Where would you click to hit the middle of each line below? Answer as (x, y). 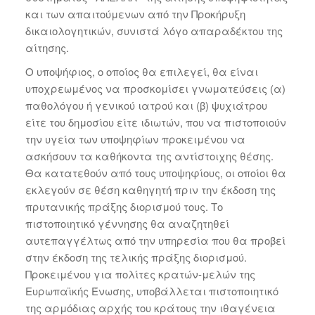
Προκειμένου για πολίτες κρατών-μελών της (140, 274)
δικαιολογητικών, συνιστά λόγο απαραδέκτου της (154, 31)
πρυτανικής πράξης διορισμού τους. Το (124, 206)
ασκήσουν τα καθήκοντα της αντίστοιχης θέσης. (149, 156)
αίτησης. (47, 47)
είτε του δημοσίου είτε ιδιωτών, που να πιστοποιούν (155, 122)
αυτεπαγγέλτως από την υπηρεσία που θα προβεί (155, 240)
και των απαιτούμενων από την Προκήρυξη (135, 14)
